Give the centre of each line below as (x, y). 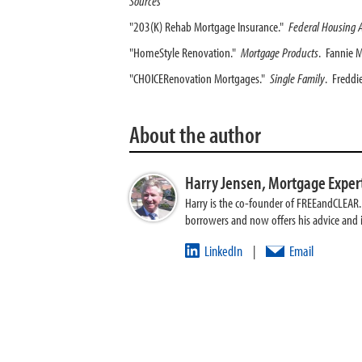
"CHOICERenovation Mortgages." (200, 78)
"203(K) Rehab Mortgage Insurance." (209, 26)
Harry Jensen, (227, 183)
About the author (195, 134)
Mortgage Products (280, 52)
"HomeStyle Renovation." (185, 52)
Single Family (297, 78)
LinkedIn (223, 251)
